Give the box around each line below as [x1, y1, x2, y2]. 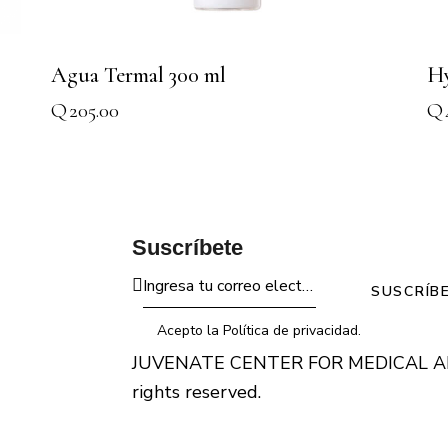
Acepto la [157, 321, 224, 341]
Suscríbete [132, 235, 243, 261]
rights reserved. [132, 380, 261, 405]
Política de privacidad [223, 321, 359, 341]
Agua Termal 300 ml [50, 62, 226, 89]
